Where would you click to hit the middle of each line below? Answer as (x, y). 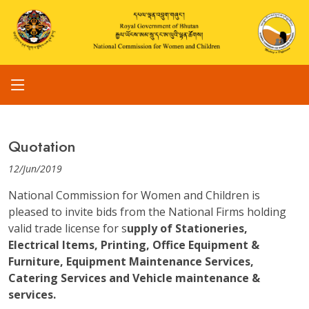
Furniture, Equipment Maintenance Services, (131, 262)
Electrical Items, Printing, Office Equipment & (135, 245)
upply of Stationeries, (187, 229)
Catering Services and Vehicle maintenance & (134, 278)
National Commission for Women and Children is (134, 196)
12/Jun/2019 (35, 169)
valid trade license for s (68, 229)
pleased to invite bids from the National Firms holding (147, 212)
